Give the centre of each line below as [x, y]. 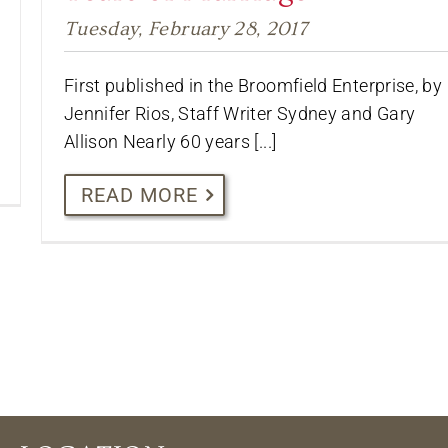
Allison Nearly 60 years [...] [170, 141]
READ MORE [139, 194]
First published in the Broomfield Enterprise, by [253, 85]
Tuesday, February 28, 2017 [185, 28]
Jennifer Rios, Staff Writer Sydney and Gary [239, 113]
